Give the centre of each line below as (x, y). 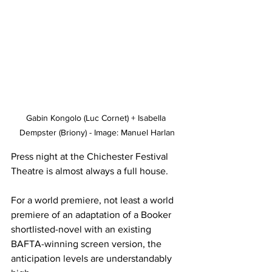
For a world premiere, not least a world (93, 200)
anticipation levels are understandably (93, 259)
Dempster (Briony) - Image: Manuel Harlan (97, 133)
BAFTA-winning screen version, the (87, 244)
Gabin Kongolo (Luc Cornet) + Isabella (97, 118)
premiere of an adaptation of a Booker (92, 215)
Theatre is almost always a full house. (91, 171)
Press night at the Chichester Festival (91, 157)
